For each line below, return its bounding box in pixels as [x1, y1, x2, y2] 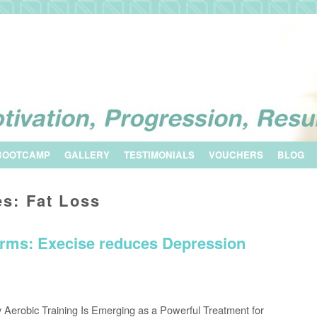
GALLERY [64, 148, 110, 161]
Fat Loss [25, 189, 101, 212]
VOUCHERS [209, 148, 263, 161]
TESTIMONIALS [124, 148, 195, 161]
